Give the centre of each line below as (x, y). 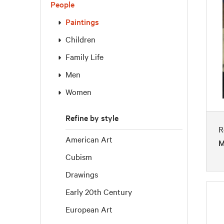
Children (80, 39)
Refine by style (92, 117)
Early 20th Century (99, 191)
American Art (89, 139)
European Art (89, 209)
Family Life (84, 56)
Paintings (82, 21)
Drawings (82, 174)
